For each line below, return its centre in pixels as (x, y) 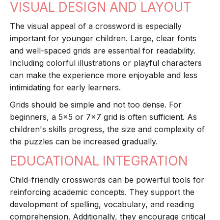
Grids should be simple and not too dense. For (96, 105)
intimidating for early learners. (65, 88)
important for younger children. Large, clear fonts (103, 39)
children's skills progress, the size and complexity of (107, 129)
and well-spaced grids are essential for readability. (103, 51)
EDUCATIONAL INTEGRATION (99, 161)
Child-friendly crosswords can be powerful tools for (107, 180)
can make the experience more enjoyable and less (104, 75)
